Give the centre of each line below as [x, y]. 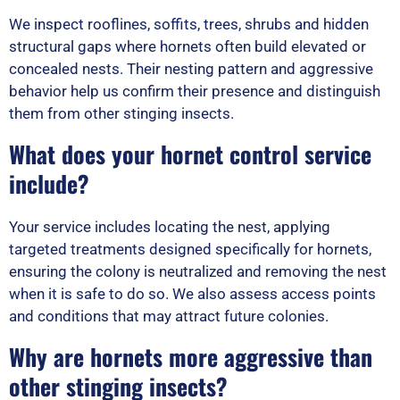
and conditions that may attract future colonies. [169, 316]
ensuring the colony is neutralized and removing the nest [198, 271]
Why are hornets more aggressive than [191, 356]
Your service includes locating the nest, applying [170, 226]
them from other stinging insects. [121, 113]
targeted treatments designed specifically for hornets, [190, 249]
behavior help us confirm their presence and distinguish [195, 91]
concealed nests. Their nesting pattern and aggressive [191, 68]
